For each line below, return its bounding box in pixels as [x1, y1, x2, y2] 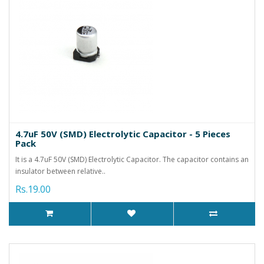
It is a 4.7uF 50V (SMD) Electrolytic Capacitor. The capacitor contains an [15, 154, 249, 164]
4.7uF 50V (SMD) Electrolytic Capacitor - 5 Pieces [15, 127, 230, 140]
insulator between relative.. [15, 166, 105, 176]
